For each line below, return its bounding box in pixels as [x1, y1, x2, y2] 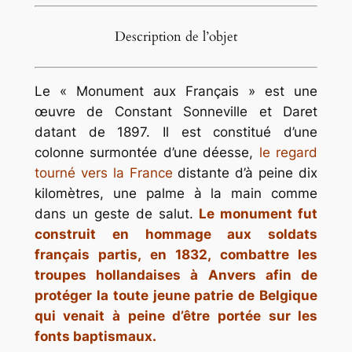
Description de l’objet [115, 27, 237, 46]
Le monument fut [199, 206, 318, 222]
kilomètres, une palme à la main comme [34, 185, 318, 202]
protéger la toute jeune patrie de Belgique [34, 288, 318, 304]
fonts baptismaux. [34, 328, 156, 345]
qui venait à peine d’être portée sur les [34, 308, 318, 324]
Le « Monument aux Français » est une [34, 83, 318, 100]
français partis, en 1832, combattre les [34, 247, 318, 263]
